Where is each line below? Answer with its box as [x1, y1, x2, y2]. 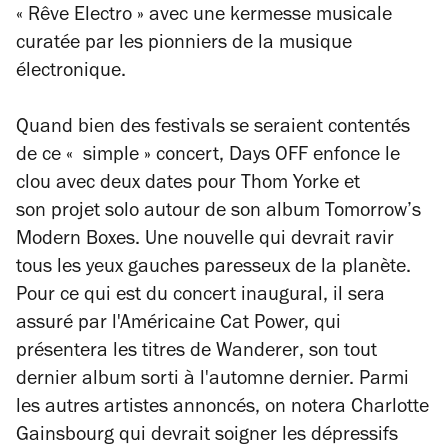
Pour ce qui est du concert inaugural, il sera [16, 287, 385, 308]
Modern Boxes [16, 231, 135, 252]
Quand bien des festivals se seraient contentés [16, 119, 410, 140]
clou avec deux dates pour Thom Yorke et [16, 175, 360, 196]
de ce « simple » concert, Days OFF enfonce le [16, 147, 400, 168]
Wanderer [216, 343, 299, 364]
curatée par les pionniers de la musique [16, 35, 352, 56]
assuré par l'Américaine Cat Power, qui [16, 315, 341, 336]
